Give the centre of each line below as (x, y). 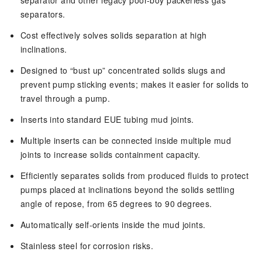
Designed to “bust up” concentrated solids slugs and (123, 70)
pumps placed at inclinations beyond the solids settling (128, 190)
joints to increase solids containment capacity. (111, 155)
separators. (43, 14)
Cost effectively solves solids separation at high (114, 35)
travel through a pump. (65, 99)
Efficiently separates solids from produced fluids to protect (135, 176)
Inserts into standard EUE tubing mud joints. (107, 120)
